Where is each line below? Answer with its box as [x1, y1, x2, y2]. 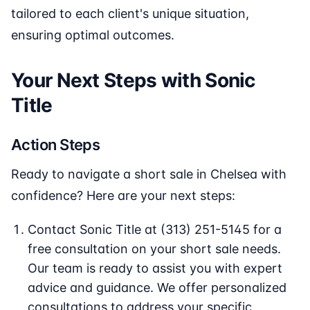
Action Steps [11, 136, 100, 154]
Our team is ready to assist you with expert [28, 261, 282, 276]
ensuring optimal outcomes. [11, 28, 174, 43]
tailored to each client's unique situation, [11, 6, 249, 21]
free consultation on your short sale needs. [28, 241, 281, 257]
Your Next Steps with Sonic [11, 69, 255, 93]
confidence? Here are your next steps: [11, 188, 235, 203]
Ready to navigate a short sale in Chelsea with [11, 167, 286, 182]
